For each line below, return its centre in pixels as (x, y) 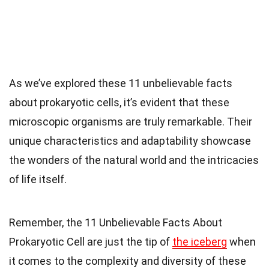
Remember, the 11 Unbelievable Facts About (116, 222)
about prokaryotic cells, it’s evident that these (119, 102)
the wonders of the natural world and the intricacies (134, 160)
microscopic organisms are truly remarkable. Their (131, 121)
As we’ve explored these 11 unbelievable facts (121, 83)
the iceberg (200, 241)
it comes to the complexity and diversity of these (128, 261)
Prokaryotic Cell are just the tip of (91, 241)
